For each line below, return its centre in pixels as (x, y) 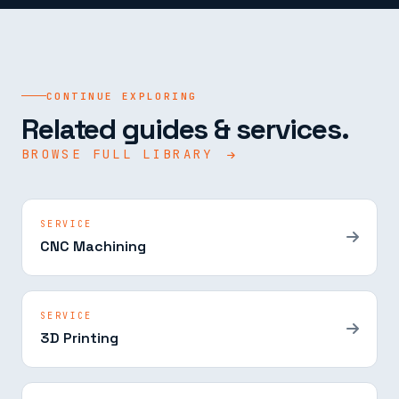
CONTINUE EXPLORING (122, 96)
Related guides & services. (185, 129)
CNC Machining (93, 246)
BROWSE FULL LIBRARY (123, 154)
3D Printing (79, 338)
